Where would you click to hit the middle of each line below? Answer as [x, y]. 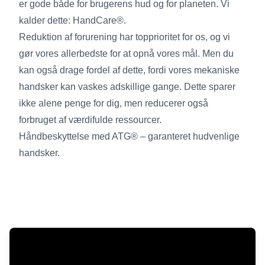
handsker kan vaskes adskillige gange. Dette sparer [127, 86]
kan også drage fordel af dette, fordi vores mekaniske [129, 70]
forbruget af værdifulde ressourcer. [90, 119]
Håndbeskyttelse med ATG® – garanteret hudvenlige [129, 136]
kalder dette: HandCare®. [72, 20]
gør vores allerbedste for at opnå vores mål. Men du [126, 53]
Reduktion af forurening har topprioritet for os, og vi [125, 37]
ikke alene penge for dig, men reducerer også [114, 103]
